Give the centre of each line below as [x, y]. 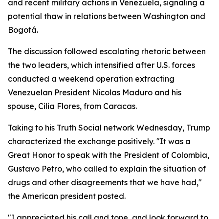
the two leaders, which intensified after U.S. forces [101, 65]
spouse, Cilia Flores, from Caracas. [72, 106]
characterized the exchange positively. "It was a [99, 141]
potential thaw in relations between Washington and [107, 16]
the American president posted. [67, 196]
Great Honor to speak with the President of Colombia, [109, 155]
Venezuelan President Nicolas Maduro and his [95, 92]
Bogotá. [23, 30]
